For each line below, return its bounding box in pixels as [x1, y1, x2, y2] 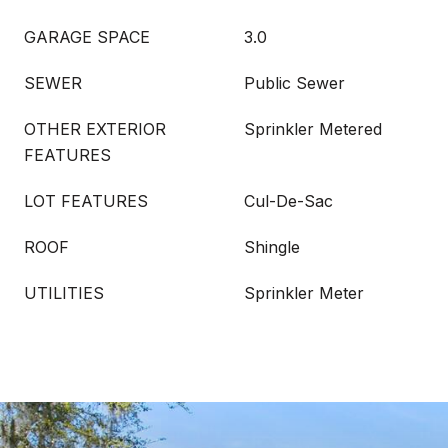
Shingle [244, 237, 300, 257]
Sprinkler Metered [244, 119, 382, 139]
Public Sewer [244, 73, 345, 93]
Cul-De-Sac [244, 191, 333, 211]
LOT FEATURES [24, 191, 148, 211]
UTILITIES [24, 283, 104, 303]
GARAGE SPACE [24, 27, 150, 47]
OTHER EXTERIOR [24, 119, 166, 139]
